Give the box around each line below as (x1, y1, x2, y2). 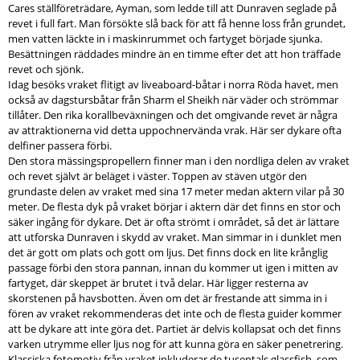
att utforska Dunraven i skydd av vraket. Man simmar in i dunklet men (8, 229, 342, 244)
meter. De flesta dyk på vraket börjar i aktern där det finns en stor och (8, 198, 341, 214)
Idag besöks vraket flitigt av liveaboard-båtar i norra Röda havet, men (8, 76, 338, 92)
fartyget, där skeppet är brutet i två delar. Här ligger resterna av (8, 275, 309, 290)
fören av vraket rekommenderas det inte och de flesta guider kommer (8, 305, 342, 321)
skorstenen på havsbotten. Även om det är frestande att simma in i (8, 290, 327, 305)
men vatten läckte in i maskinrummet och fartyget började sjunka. (8, 31, 322, 46)
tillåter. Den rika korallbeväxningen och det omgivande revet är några (8, 107, 337, 122)
